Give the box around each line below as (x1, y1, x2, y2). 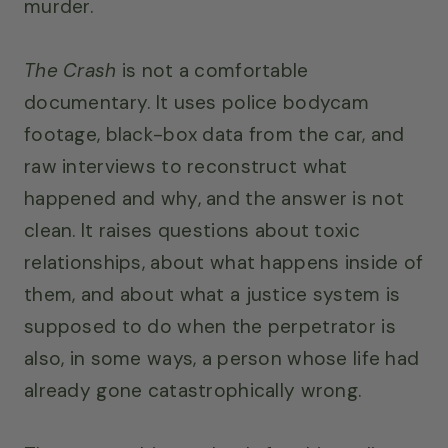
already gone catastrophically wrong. (24, 377, 362, 403)
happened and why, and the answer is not (24, 185, 405, 211)
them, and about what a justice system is (24, 281, 401, 307)
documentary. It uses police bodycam (24, 89, 369, 115)
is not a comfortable (116, 57, 309, 83)
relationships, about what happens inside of (24, 249, 424, 275)
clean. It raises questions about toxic (24, 217, 360, 243)
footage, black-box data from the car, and (24, 121, 405, 147)
